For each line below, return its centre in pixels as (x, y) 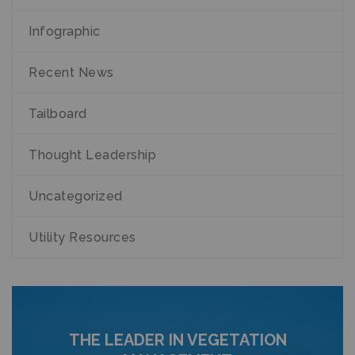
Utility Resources (82, 237)
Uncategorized (76, 196)
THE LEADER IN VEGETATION (177, 340)
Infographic (65, 31)
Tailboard (58, 114)
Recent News (71, 73)
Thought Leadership (92, 155)
